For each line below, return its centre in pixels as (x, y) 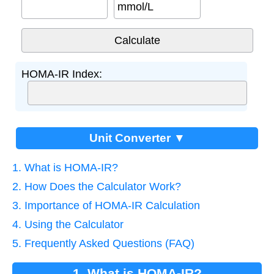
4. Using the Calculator (68, 224)
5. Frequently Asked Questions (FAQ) (103, 243)
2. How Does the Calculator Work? (97, 186)
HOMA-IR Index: (61, 74)
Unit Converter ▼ (137, 138)
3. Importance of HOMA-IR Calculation (106, 205)
